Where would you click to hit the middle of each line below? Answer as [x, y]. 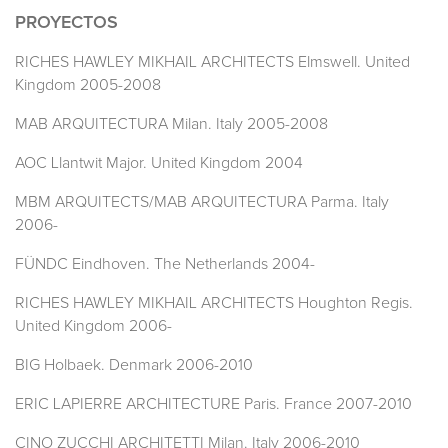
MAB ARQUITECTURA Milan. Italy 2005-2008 [171, 124]
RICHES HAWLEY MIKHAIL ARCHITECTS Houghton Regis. [214, 303]
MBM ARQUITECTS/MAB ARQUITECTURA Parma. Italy [202, 202]
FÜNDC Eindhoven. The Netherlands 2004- [165, 264]
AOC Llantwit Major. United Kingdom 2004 [159, 163]
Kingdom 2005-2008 [88, 85]
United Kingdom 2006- [93, 326]
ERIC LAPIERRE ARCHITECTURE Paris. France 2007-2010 [213, 404]
